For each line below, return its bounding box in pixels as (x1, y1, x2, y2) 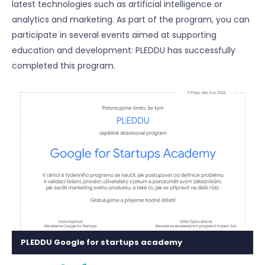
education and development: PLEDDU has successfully (12, 44, 235, 56)
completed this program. (12, 60, 115, 72)
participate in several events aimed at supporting (12, 29, 216, 41)
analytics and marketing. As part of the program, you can (12, 14, 250, 25)
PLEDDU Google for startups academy (21, 237, 182, 248)
